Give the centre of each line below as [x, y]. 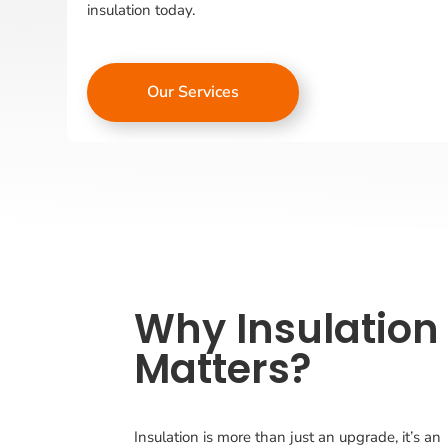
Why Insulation [287, 329]
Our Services [193, 91]
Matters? [223, 369]
